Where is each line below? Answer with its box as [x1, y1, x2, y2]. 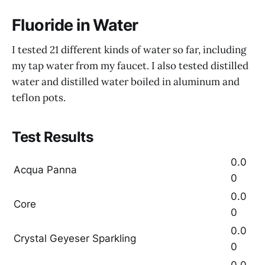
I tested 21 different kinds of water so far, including [12, 43, 246, 57]
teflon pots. [12, 91, 66, 105]
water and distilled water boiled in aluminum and [12, 75, 240, 89]
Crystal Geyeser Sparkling [14, 232, 136, 245]
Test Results [12, 128, 93, 146]
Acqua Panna [14, 164, 77, 176]
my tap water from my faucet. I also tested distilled [12, 59, 248, 73]
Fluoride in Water [12, 15, 138, 35]
